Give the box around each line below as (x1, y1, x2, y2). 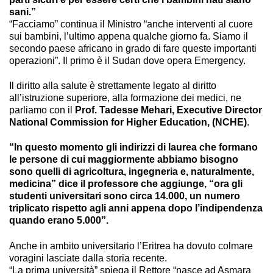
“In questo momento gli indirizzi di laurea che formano (9, 142, 258, 153)
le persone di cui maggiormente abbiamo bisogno (9, 154, 238, 165)
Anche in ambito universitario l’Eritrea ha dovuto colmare (9, 240, 253, 251)
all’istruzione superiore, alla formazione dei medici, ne (9, 93, 241, 104)
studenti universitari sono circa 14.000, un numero (9, 191, 240, 202)
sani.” (9, 6, 36, 17)
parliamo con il (9, 105, 73, 116)
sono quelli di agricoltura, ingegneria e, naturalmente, (9, 166, 254, 177)
